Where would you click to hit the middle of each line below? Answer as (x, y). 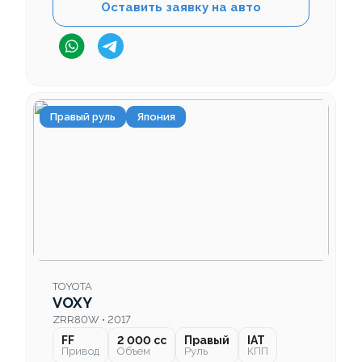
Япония (156, 117)
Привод (80, 351)
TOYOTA (72, 287)
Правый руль (83, 117)
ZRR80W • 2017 (92, 320)
